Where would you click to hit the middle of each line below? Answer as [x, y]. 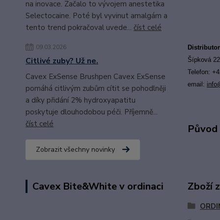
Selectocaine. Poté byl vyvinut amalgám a [96, 16]
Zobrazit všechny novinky [75, 150]
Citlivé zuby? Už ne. [62, 61]
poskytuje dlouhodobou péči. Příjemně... [92, 112]
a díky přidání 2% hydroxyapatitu [81, 100]
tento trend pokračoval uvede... [80, 27]
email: [197, 84]
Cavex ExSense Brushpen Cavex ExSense [96, 77]
